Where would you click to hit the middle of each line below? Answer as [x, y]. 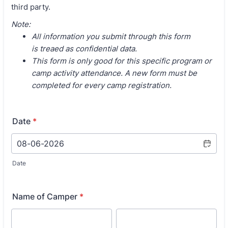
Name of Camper [45, 196]
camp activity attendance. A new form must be [114, 73]
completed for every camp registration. [102, 85]
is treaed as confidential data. [84, 49]
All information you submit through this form [111, 36]
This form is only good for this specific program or [122, 61]
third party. [31, 7]
